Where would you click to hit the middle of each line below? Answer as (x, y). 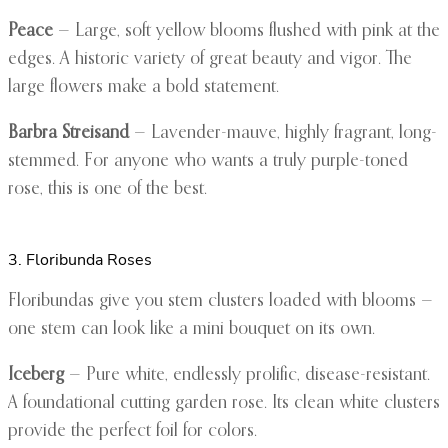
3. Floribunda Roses (80, 260)
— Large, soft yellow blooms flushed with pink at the (246, 31)
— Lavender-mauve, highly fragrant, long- (283, 133)
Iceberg (36, 375)
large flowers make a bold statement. (143, 87)
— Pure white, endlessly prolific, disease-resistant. (247, 375)
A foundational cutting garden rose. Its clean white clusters (224, 403)
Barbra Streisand (68, 133)
